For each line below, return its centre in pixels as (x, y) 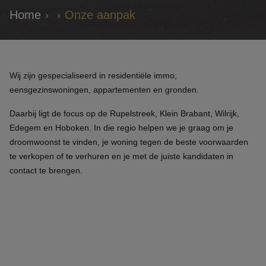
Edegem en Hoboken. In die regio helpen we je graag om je (121, 128)
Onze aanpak (100, 15)
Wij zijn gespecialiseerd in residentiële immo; (93, 75)
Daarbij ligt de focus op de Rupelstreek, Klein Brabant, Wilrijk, (124, 113)
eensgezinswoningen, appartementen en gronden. (104, 90)
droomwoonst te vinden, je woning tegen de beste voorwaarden (129, 142)
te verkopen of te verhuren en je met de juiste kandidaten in (121, 156)
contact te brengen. (46, 170)
